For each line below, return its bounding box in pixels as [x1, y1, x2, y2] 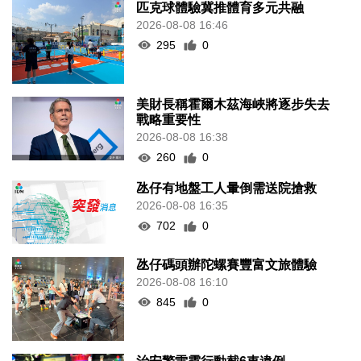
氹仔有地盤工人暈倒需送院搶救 [136, 181, 317, 196]
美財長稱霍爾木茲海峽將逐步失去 [136, 98, 330, 112]
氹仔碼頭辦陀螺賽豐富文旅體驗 [136, 257, 317, 272]
